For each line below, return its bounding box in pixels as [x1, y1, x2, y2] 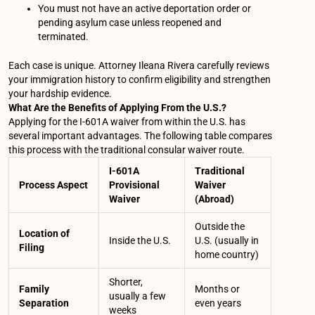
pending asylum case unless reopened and [38, 17, 222, 29]
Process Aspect [19, 179, 89, 191]
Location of [19, 228, 70, 240]
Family [19, 283, 50, 295]
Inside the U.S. [109, 235, 172, 247]
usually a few [109, 290, 167, 302]
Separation [19, 297, 70, 309]
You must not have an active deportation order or [38, 3, 252, 15]
